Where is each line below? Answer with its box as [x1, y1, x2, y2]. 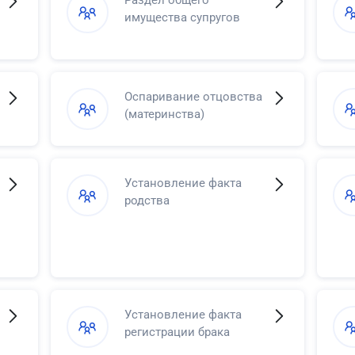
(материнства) [124, 107, 204, 121]
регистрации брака [124, 324, 230, 339]
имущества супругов [124, 10, 240, 25]
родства [124, 193, 170, 208]
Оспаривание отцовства [124, 90, 262, 104]
